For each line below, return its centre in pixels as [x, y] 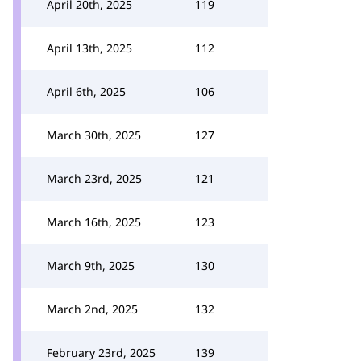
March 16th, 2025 [94, 222]
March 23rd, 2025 [94, 178]
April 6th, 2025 [86, 91]
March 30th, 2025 [94, 135]
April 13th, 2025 [89, 48]
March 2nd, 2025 [92, 309]
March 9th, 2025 [91, 266]
